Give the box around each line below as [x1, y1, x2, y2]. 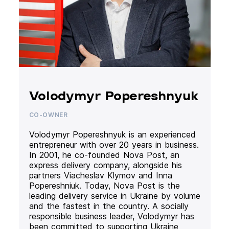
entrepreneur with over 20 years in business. [29, 140, 199, 150]
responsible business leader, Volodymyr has [29, 211, 194, 221]
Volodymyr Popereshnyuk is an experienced [29, 129, 196, 140]
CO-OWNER [29, 111, 68, 119]
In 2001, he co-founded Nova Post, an [29, 150, 179, 160]
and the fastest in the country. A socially [29, 201, 189, 211]
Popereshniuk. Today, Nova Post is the [29, 180, 180, 191]
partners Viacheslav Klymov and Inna [29, 170, 172, 180]
